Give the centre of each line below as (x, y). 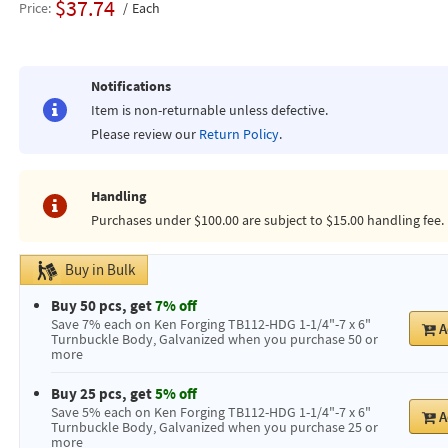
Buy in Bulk (99, 269)
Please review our (144, 134)
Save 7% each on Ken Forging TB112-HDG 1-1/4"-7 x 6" (210, 324)
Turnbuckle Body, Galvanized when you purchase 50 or (214, 339)
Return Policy (238, 134)
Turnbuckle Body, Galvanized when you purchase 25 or (214, 427)
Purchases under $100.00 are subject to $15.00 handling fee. (267, 219)
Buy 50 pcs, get (102, 305)
